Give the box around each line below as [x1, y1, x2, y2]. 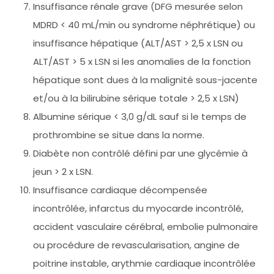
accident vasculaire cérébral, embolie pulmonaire [33, 220, 258, 233]
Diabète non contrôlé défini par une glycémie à [33, 146, 248, 160]
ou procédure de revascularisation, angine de [33, 238, 240, 251]
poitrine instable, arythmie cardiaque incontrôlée [33, 256, 256, 270]
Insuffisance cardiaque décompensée [33, 183, 207, 196]
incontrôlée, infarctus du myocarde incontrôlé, [33, 201, 243, 215]
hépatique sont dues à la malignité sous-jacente [33, 73, 257, 86]
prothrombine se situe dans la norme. [33, 128, 204, 141]
